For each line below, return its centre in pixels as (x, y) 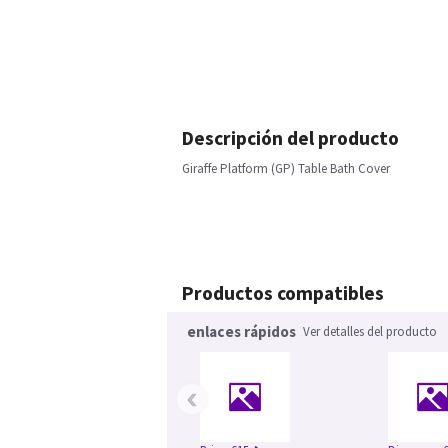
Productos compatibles (283, 293)
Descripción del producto (290, 138)
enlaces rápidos (241, 331)
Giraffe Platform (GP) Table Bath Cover (286, 168)
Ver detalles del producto (370, 331)
